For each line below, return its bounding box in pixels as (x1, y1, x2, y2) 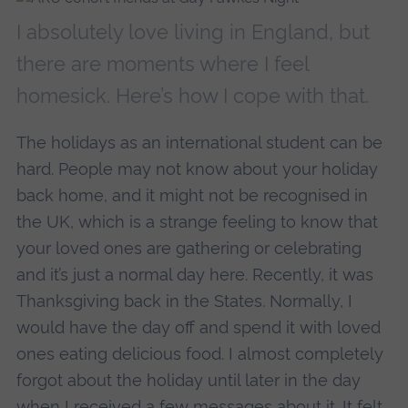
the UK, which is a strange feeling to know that (15, 211, 378, 231)
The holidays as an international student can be (15, 132, 382, 152)
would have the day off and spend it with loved (15, 317, 381, 337)
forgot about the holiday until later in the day (15, 370, 361, 390)
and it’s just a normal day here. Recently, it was (15, 264, 373, 284)
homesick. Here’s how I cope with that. (15, 84, 369, 108)
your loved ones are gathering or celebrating (15, 238, 362, 258)
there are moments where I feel (15, 52, 309, 76)
